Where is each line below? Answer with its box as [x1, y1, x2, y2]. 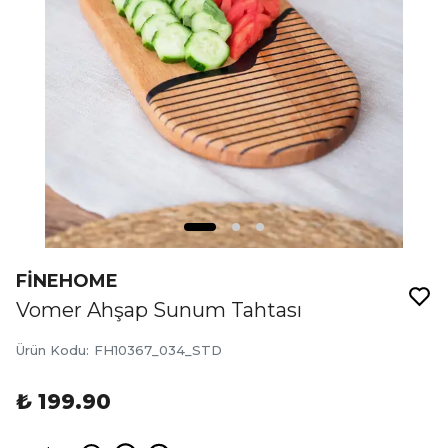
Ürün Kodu [16, 342, 86, 358]
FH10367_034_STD [94, 342, 222, 358]
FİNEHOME [16, 270, 118, 292]
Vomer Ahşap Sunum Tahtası [16, 298, 302, 322]
